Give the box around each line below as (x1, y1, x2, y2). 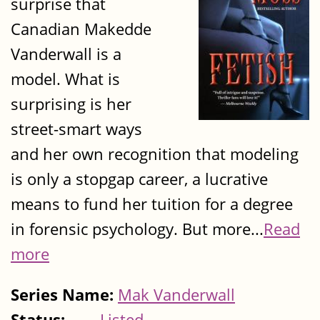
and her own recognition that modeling (11, 142, 299, 165)
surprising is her (11, 92, 131, 115)
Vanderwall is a (11, 42, 121, 65)
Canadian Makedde (11, 17, 151, 40)
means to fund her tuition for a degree (11, 192, 293, 215)
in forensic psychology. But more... (11, 217, 264, 240)
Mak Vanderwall (118, 284, 235, 306)
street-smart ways (11, 117, 142, 140)
